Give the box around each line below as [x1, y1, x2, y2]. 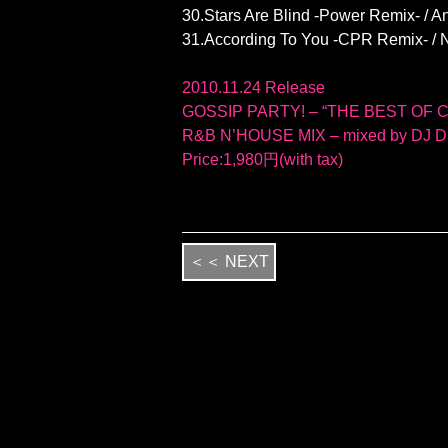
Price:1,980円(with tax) [182, 150, 343, 168]
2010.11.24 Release [182, 78, 325, 96]
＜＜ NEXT [189, 252, 269, 270]
